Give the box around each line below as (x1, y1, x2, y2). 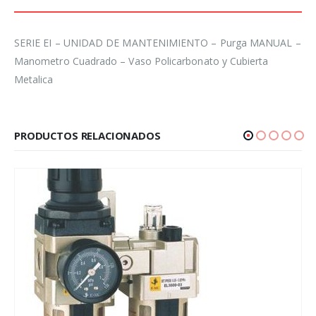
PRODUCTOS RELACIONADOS (14, 128, 161, 143)
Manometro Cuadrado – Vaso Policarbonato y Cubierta (14, 54, 269, 68)
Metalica (14, 73, 54, 87)
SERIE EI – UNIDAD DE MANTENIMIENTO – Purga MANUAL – (14, 36, 301, 50)
